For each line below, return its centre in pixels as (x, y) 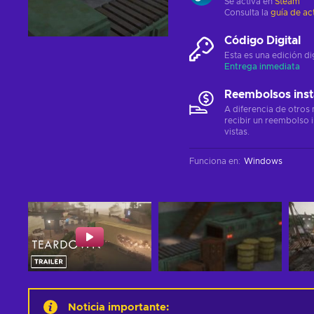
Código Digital (262, 41)
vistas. (237, 132)
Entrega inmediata (262, 67)
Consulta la (247, 13)
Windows (263, 161)
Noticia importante (117, 307)
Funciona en (214, 161)
